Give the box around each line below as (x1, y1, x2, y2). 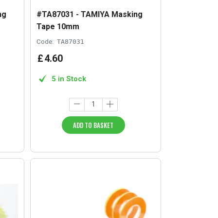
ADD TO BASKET (73, 120, 114, 130)
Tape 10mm (36, 21, 80, 31)
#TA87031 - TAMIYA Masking (36, 9, 143, 19)
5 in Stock (52, 74, 87, 83)
